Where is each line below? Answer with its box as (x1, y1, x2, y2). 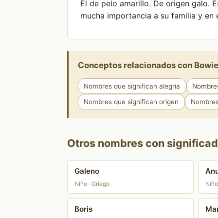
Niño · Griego (74, 180, 109, 187)
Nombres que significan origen (84, 98, 179, 106)
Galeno (74, 166, 99, 176)
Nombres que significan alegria (84, 82, 181, 90)
